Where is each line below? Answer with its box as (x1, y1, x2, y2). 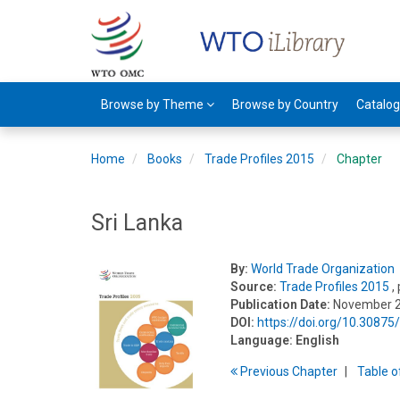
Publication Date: (230, 297, 331, 312)
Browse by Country (232, 97, 338, 112)
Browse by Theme (101, 97, 206, 112)
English (296, 333, 340, 347)
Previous (237, 364, 293, 379)
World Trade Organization (251, 262, 396, 276)
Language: (230, 333, 294, 347)
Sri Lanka (91, 210, 183, 236)
